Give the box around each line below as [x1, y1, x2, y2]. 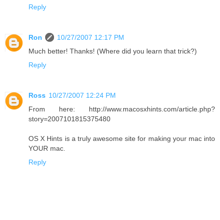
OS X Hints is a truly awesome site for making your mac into [28, 135, 215, 143]
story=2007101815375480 [28, 115, 110, 123]
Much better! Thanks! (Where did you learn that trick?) [28, 47, 197, 55]
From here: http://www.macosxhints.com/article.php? [28, 105, 215, 113]
